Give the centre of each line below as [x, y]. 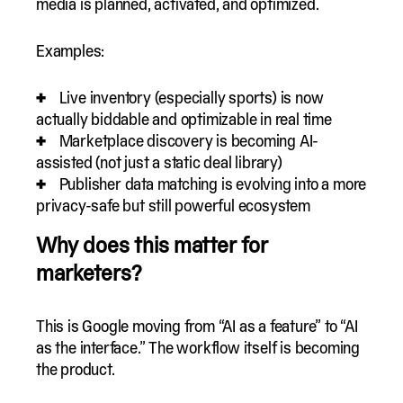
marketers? [89, 273]
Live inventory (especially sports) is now [191, 98]
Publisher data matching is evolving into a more [213, 184]
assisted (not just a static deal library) [159, 162]
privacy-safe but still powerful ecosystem [173, 206]
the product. [76, 369]
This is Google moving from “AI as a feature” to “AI [197, 326]
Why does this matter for [152, 245]
